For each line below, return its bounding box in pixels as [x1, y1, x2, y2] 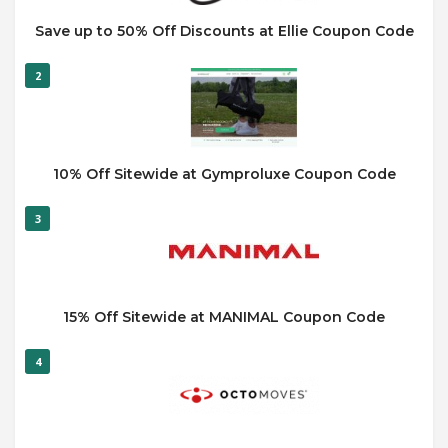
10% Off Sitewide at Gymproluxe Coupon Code [52, 164, 396, 183]
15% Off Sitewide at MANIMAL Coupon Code [63, 307, 385, 326]
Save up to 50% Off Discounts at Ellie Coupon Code [34, 21, 414, 40]
